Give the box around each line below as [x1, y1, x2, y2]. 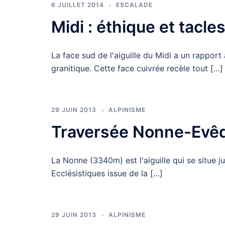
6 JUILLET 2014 [51, 1, 104, 9]
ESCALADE [116, 1, 153, 9]
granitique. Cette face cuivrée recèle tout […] [51, 63, 223, 73]
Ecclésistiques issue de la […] [51, 168, 163, 178]
